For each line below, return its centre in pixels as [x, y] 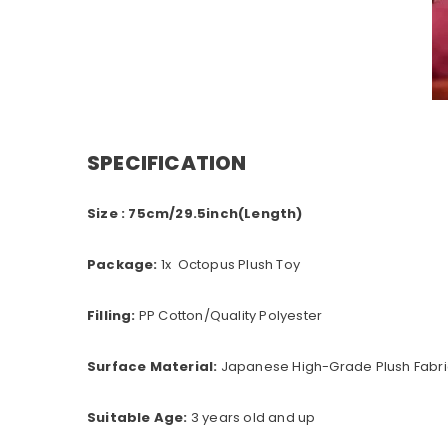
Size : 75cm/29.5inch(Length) [195, 214]
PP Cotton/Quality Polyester [229, 316]
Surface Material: [154, 367]
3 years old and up [253, 418]
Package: [124, 265]
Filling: [111, 316]
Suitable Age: [137, 418]
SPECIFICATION [167, 163]
